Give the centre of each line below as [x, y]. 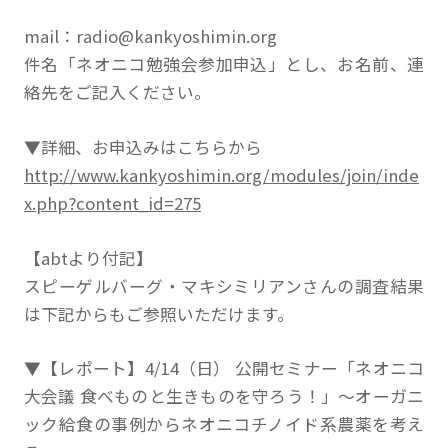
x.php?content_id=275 [112, 202]
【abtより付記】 [88, 257]
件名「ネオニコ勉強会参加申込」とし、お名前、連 [224, 64]
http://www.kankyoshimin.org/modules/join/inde [221, 174]
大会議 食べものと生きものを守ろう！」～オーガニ [224, 396]
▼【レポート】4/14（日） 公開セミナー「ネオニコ [224, 368]
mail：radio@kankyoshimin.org [150, 36]
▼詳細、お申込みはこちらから [142, 146]
